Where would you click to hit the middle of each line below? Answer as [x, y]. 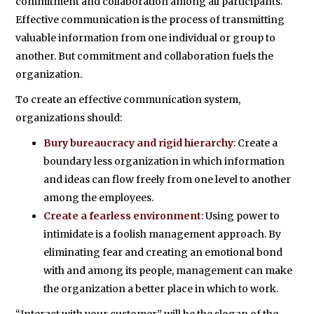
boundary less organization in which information [164, 161]
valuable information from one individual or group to [146, 38]
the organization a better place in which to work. [161, 289]
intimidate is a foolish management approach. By [163, 234]
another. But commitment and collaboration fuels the [145, 56]
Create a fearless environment [123, 216]
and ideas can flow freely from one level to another [168, 179]
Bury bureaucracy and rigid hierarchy [139, 143]
